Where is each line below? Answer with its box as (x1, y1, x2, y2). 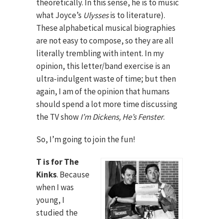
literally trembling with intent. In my (36, 48, 164, 59)
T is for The (36, 156, 79, 167)
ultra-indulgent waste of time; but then (36, 73, 176, 84)
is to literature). (109, 10, 165, 21)
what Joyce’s (36, 10, 83, 21)
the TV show (36, 111, 80, 122)
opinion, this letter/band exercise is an (36, 61, 170, 71)
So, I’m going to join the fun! (36, 134, 135, 145)
